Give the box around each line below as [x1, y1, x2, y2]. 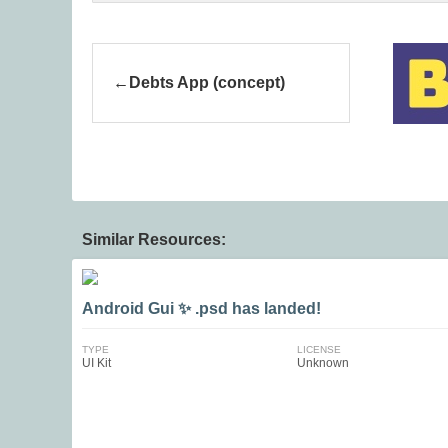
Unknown [296, 356, 349, 370]
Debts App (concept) [129, 74, 285, 91]
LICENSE [296, 344, 341, 355]
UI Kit [82, 356, 111, 370]
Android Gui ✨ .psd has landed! [82, 300, 321, 317]
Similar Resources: [82, 231, 226, 248]
